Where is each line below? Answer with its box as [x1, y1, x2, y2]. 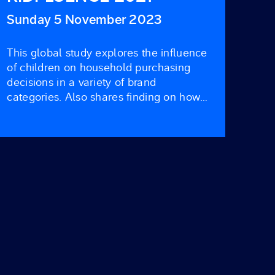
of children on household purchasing [7, 61, 191, 75]
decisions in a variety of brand [7, 76, 157, 90]
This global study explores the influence [7, 46, 207, 60]
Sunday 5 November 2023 [7, 11, 162, 28]
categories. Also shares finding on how [7, 90, 201, 104]
